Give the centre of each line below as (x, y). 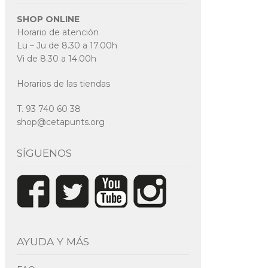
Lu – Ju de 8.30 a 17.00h (67, 46)
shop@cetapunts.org (61, 122)
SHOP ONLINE (48, 19)
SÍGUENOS (44, 153)
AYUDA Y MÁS (53, 242)
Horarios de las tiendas (63, 84)
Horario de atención (58, 33)
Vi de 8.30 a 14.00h (57, 59)
